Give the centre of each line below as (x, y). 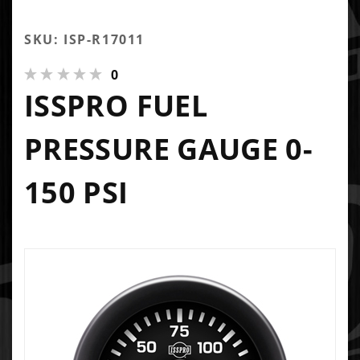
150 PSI (76, 192)
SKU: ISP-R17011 (84, 39)
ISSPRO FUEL (116, 105)
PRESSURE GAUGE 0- (169, 149)
